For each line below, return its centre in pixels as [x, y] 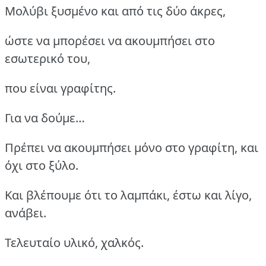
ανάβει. [26, 213]
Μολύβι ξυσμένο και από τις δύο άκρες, [115, 11]
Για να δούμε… [45, 118]
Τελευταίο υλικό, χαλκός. [74, 242]
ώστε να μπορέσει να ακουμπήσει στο [110, 40]
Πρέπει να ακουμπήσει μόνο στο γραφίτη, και [132, 147]
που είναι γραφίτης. [60, 88]
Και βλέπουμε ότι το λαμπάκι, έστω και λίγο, [128, 195]
